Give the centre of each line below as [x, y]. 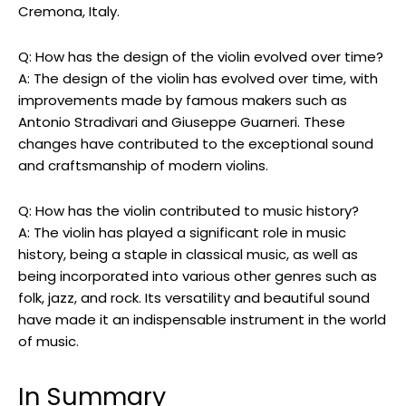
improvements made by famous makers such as [183, 101]
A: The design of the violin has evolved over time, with [198, 79]
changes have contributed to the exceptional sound [196, 144]
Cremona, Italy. [69, 12]
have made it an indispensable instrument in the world [202, 320]
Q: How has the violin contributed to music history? [188, 211]
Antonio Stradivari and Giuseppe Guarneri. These [182, 122]
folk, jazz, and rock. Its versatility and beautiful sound [194, 298]
